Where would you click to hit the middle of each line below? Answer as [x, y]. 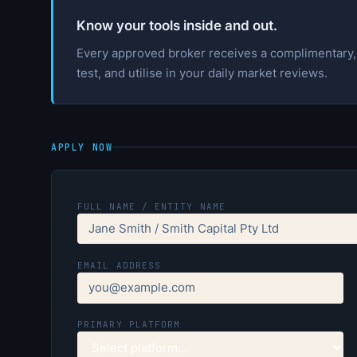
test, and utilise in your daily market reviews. [202, 73]
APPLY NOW [82, 147]
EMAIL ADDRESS [120, 266]
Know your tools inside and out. [177, 25]
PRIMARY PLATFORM [129, 325]
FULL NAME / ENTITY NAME [152, 206]
